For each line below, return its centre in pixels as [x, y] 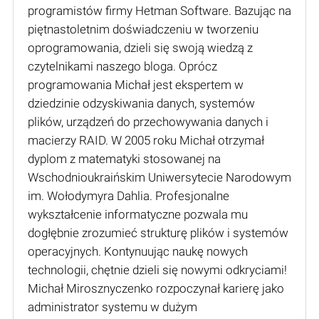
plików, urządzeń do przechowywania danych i [148, 121]
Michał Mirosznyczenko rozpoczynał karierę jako [156, 288]
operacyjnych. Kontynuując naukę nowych [138, 251]
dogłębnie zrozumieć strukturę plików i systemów [158, 232]
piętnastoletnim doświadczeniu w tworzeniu [143, 29]
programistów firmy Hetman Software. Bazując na [159, 10]
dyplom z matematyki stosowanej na [124, 158]
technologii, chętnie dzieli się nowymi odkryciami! [157, 270]
